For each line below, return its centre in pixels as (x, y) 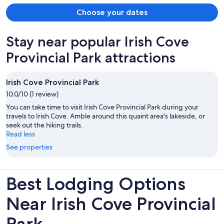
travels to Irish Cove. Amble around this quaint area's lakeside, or (105, 116)
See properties (29, 147)
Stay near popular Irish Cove (97, 42)
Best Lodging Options (96, 184)
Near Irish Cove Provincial (111, 204)
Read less (20, 134)
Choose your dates (112, 12)
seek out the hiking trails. (44, 125)
